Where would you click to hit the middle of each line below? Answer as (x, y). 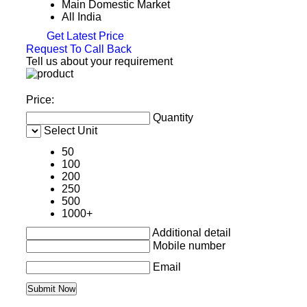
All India (81, 17)
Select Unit (70, 130)
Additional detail (191, 232)
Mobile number (189, 245)
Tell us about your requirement (99, 61)
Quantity (173, 117)
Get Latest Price (84, 36)
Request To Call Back (78, 49)
